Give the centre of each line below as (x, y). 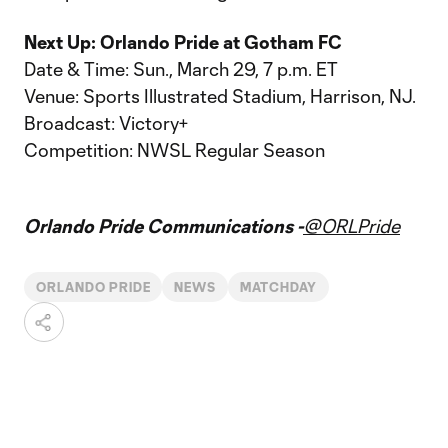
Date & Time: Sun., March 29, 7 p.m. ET (183, 69)
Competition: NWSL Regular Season (174, 150)
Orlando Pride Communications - (163, 226)
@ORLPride (351, 226)
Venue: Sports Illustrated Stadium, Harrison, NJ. (222, 96)
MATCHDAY (279, 287)
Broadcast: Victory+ (108, 123)
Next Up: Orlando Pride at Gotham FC (183, 42)
